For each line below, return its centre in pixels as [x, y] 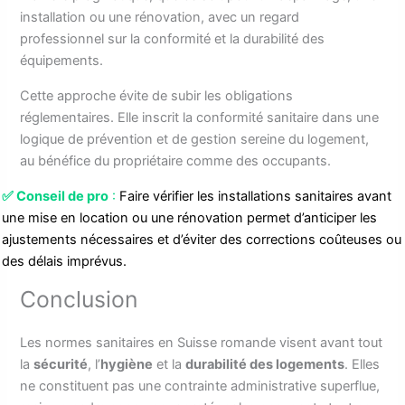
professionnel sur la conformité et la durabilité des [173, 39]
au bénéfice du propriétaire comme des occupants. [176, 161]
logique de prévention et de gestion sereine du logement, [195, 140]
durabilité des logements [265, 365]
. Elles [363, 365]
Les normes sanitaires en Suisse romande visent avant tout [202, 343]
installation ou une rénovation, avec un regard [160, 18]
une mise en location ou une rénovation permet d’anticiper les [190, 217]
